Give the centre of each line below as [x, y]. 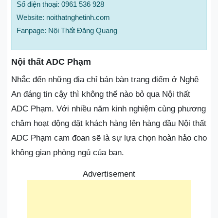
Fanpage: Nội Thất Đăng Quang [67, 30]
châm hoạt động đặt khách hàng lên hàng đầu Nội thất [109, 123]
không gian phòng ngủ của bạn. [68, 153]
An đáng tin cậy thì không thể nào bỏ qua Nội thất [101, 94]
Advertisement [109, 174]
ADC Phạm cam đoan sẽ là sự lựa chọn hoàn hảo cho [109, 138]
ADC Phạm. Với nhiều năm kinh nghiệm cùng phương [109, 109]
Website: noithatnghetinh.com [63, 17]
